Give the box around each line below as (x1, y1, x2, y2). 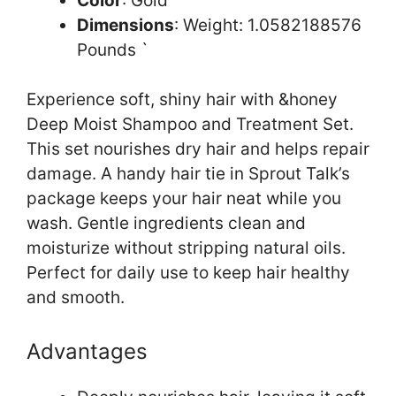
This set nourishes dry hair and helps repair (27, 139, 369, 160)
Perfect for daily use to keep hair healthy (27, 263, 350, 284)
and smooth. (27, 287, 125, 308)
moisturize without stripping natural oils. (27, 238, 346, 259)
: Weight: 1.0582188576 (174, 14, 362, 35)
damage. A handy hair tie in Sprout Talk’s (27, 164, 350, 185)
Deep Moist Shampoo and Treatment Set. (27, 114, 354, 135)
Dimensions (77, 14, 174, 35)
